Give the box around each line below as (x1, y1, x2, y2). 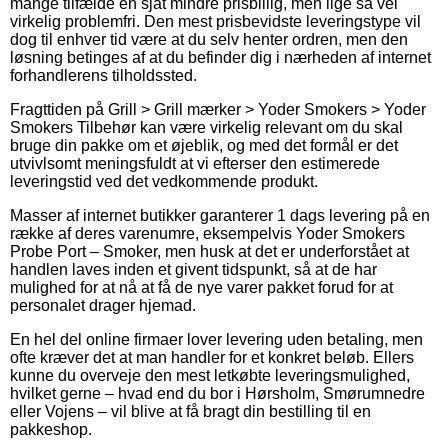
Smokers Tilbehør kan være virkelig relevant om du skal (10, 118, 403, 136)
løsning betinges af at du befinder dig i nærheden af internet (10, 48, 431, 66)
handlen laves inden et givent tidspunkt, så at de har (10, 260, 377, 278)
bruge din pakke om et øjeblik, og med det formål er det (10, 136, 398, 154)
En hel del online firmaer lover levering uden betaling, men (10, 330, 423, 348)
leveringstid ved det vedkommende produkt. (10, 172, 318, 190)
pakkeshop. (10, 420, 92, 438)
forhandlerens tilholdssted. (10, 66, 197, 84)
